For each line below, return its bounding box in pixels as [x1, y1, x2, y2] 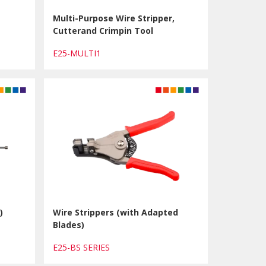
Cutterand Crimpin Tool [52, 25, 153, 36]
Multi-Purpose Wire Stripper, [52, 12, 175, 24]
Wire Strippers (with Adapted [52, 207, 178, 218]
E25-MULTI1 [52, 47, 106, 59]
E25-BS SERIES [52, 242, 115, 253]
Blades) [52, 219, 84, 230]
